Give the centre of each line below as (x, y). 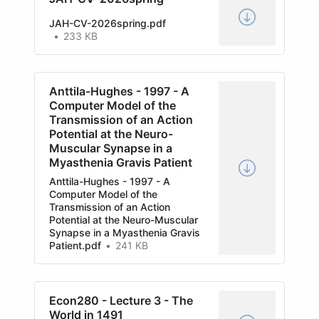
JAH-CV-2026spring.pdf (108, 23)
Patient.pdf (75, 245)
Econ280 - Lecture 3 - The (121, 300)
